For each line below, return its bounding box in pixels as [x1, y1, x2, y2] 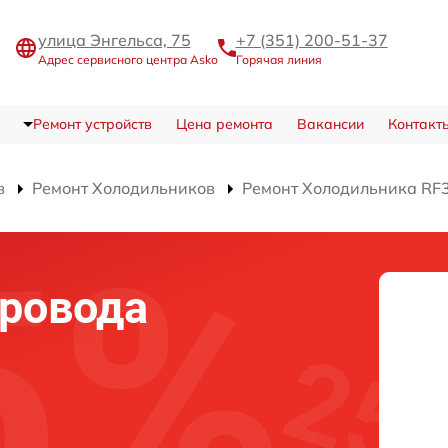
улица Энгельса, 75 [37, 30, 191, 51]
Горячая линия [235, 52, 322, 68]
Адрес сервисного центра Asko [37, 52, 218, 68]
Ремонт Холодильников [32, 178, 215, 199]
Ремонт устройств [32, 115, 152, 134]
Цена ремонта [175, 115, 273, 134]
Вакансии [296, 115, 364, 134]
